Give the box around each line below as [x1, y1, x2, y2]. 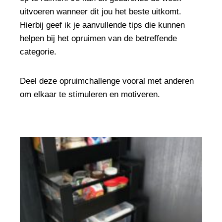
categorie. [20, 47, 56, 56]
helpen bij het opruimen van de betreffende [20, 34, 177, 43]
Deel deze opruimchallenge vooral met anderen [20, 76, 194, 86]
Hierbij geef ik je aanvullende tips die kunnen [20, 20, 185, 30]
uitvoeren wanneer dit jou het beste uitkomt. [20, 7, 181, 16]
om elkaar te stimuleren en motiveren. [20, 90, 160, 99]
